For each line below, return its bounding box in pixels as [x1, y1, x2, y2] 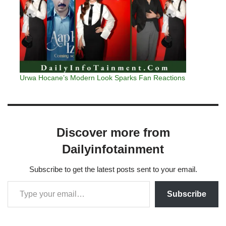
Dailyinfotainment [62, 142, 164, 156]
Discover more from [56, 125, 170, 139]
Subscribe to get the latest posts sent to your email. [29, 164, 197, 174]
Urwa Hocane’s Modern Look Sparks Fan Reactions [20, 73, 185, 82]
